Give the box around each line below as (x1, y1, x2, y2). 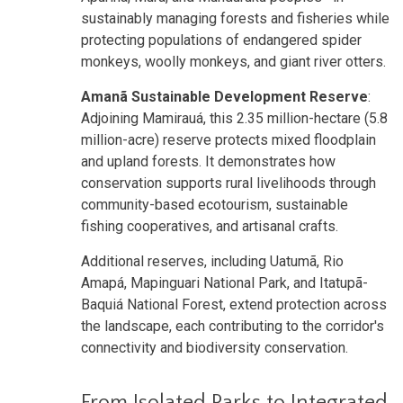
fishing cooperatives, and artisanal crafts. (81, 217, 338, 235)
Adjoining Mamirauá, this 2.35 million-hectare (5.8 (81, 109, 388, 127)
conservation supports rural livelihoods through (81, 174, 376, 192)
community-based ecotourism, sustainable (81, 195, 348, 213)
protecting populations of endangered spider (81, 31, 362, 49)
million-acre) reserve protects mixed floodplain (81, 130, 376, 148)
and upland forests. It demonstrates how (81, 152, 336, 170)
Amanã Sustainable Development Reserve (81, 87, 368, 105)
